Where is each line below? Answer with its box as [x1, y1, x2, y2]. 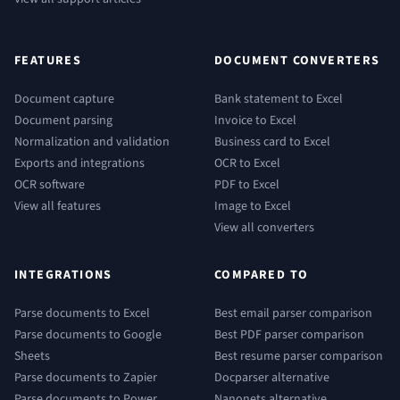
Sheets [14, 347, 50, 365]
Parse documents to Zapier [14, 369, 157, 387]
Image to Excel [214, 197, 291, 215]
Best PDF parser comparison [214, 326, 364, 344]
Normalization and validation [14, 133, 170, 151]
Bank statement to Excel [214, 90, 343, 108]
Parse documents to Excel [14, 304, 150, 322]
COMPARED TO [214, 266, 309, 284]
